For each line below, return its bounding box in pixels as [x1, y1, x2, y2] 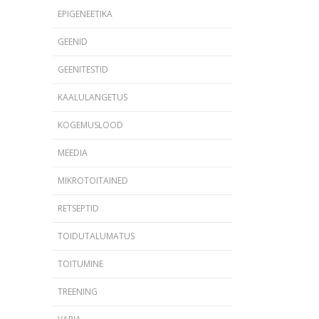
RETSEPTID [57, 202, 99, 214]
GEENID [57, 36, 88, 48]
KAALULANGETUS [57, 91, 127, 103]
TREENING [57, 286, 98, 298]
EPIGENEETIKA [57, 8, 113, 20]
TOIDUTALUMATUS [57, 230, 135, 242]
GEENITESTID [57, 63, 108, 75]
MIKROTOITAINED [57, 174, 128, 187]
